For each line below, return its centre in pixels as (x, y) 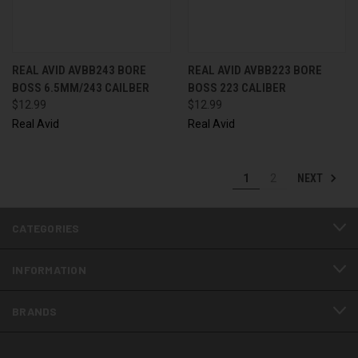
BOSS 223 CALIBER (237, 88)
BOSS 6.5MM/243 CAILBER (81, 88)
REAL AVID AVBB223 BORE (255, 70)
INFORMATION (49, 269)
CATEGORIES (46, 228)
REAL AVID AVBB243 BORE (79, 70)
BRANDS (35, 311)
